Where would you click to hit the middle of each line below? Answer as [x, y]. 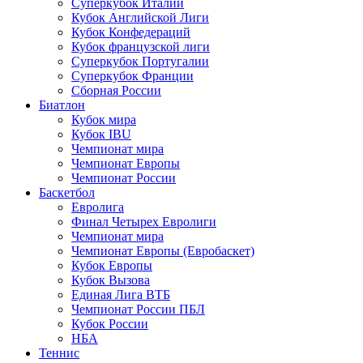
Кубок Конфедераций [131, 32]
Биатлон [62, 105]
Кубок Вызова [111, 280]
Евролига [98, 207]
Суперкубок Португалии [140, 61]
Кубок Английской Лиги [140, 17]
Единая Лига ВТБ [121, 295]
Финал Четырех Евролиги [144, 222]
